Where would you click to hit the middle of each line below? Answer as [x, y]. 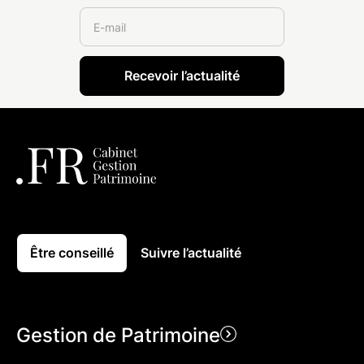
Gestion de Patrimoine [118, 336]
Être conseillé [71, 253]
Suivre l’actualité [191, 253]
